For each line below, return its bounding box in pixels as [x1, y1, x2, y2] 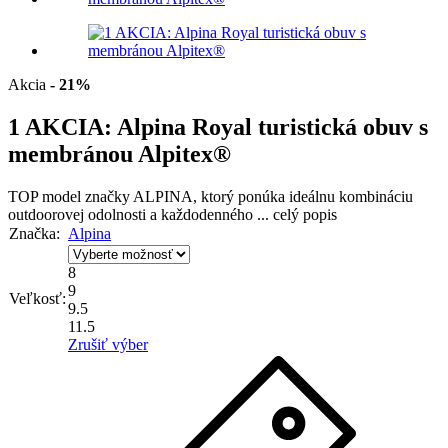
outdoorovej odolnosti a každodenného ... [8, 205, 273, 223]
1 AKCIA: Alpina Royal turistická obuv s [8, 113, 428, 140]
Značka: [9, 224, 60, 242]
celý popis [273, 205, 337, 223]
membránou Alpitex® [8, 140, 231, 167]
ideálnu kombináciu [289, 187, 413, 205]
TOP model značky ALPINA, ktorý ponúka [8, 187, 285, 205]
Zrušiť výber [68, 335, 148, 353]
